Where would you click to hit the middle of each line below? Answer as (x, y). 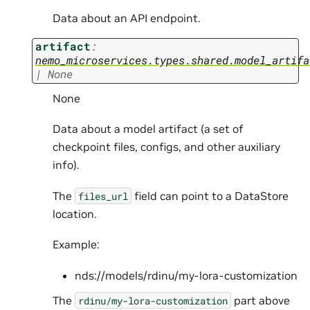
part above (261, 300)
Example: (76, 245)
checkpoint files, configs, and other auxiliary (166, 147)
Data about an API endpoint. (127, 18)
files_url (103, 196)
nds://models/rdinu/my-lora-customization (186, 275)
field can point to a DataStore (210, 195)
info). (66, 165)
